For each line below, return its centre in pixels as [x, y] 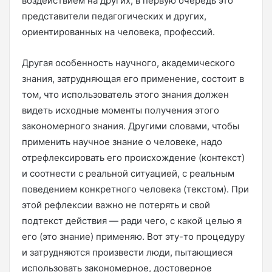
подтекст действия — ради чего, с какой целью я [132, 220]
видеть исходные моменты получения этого [121, 110]
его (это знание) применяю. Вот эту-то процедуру [133, 236]
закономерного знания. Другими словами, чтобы [131, 126]
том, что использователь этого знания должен [125, 94]
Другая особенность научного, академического [128, 63]
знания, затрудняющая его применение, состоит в [133, 78]
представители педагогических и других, [114, 16]
